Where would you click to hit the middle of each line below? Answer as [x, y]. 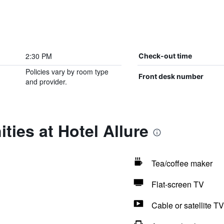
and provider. [46, 81]
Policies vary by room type [67, 71]
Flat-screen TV [177, 184]
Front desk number [171, 76]
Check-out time [165, 56]
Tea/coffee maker [182, 163]
